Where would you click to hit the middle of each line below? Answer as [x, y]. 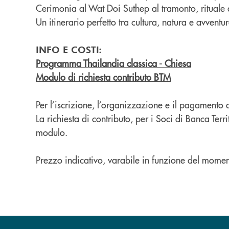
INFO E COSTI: [69, 50]
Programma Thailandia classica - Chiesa [113, 63]
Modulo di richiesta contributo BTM [103, 77]
